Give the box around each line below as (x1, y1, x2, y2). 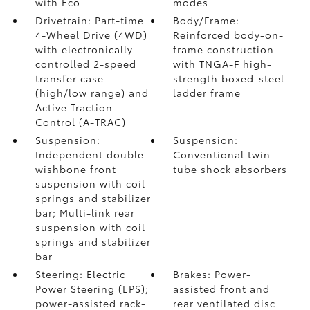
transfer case (35, 71, 104, 85)
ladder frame (173, 86, 241, 100)
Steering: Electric (35, 267, 125, 281)
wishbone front (35, 162, 116, 176)
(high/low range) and (35, 86, 149, 100)
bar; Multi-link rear (35, 206, 135, 219)
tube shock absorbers (173, 162, 288, 176)
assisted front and (173, 282, 271, 295)
